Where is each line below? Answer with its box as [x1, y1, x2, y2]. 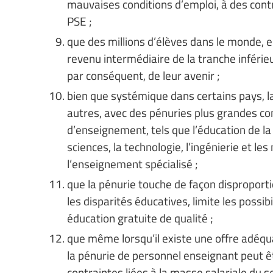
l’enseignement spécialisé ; [67, 155, 198, 171]
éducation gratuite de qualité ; [67, 209, 213, 225]
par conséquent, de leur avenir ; [67, 66, 220, 83]
